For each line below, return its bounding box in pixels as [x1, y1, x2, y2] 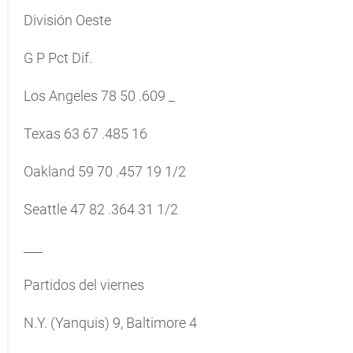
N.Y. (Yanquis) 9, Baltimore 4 [24, 314, 197, 331]
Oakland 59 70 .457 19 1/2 [24, 163, 186, 180]
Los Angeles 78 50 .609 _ [24, 87, 175, 104]
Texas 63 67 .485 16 [24, 125, 147, 142]
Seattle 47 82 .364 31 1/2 [24, 201, 178, 217]
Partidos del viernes [24, 277, 144, 293]
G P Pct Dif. [24, 50, 92, 66]
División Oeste [24, 12, 111, 28]
